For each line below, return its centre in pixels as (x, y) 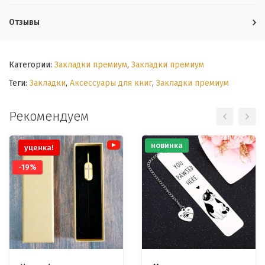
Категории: (32, 65)
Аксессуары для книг (111, 83)
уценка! (39, 148)
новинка (167, 145)
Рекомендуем (49, 116)
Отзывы (24, 22)
